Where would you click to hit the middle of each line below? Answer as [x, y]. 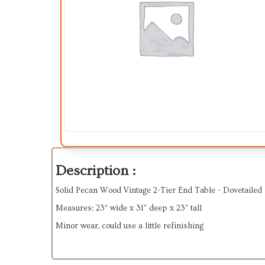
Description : [96, 171]
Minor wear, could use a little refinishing [130, 226]
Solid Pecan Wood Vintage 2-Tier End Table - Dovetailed [159, 190]
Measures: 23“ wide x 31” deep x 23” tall [130, 208]
